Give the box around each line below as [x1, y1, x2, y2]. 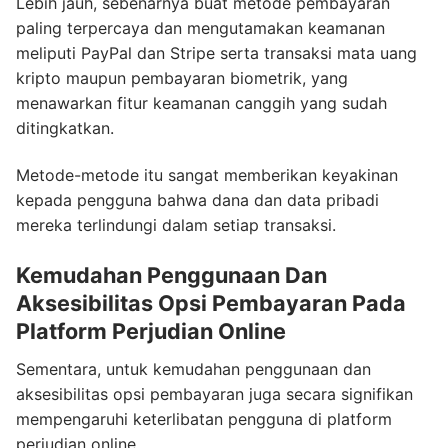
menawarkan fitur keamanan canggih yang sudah [16, 92, 387, 113]
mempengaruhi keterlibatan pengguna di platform [16, 408, 392, 429]
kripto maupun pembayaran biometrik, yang [16, 67, 348, 88]
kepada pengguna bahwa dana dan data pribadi [16, 190, 379, 211]
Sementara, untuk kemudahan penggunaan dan [16, 358, 371, 379]
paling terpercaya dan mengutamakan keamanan [16, 17, 385, 38]
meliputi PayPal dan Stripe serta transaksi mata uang [16, 42, 417, 63]
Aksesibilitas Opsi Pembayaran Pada [16, 289, 406, 316]
